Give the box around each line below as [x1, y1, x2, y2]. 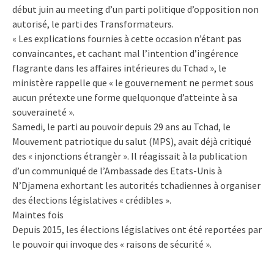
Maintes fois [12, 208, 64, 221]
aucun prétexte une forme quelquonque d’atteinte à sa [12, 91, 237, 103]
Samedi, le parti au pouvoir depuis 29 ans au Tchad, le [12, 120, 231, 133]
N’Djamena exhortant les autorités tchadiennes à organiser [12, 179, 261, 191]
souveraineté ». [12, 105, 75, 118]
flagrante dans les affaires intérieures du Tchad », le [12, 61, 226, 74]
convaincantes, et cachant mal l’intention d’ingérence [12, 46, 239, 59]
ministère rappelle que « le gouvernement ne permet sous [12, 76, 254, 89]
